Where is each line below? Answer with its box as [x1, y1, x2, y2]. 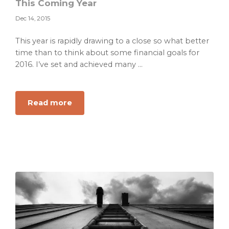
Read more [28, 98, 72, 108]
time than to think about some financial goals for [15, 48, 199, 58]
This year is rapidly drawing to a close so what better [15, 36, 209, 46]
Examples [72, 133, 110, 143]
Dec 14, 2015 [15, 15, 50, 22]
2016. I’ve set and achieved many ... [15, 60, 143, 70]
